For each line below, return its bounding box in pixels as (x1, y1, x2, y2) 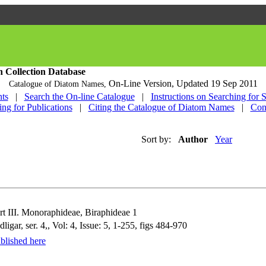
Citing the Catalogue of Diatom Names (88, 102, 235, 112)
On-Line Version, (108, 78, 176, 88)
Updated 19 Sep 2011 (176, 78, 258, 88)
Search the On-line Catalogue (24, 91, 135, 102)
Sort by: (141, 134, 171, 144)
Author (178, 134, 208, 144)
